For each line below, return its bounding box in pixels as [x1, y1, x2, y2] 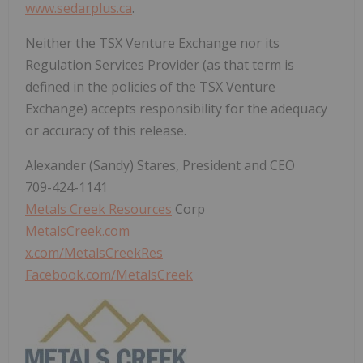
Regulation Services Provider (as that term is [25, 56, 294, 75]
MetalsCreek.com [25, 222, 130, 241]
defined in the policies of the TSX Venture [25, 78, 275, 96]
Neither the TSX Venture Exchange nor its [25, 34, 280, 53]
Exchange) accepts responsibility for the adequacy [25, 100, 327, 118]
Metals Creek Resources [25, 200, 172, 219]
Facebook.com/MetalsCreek [25, 266, 193, 284]
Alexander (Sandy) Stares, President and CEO [25, 156, 295, 175]
